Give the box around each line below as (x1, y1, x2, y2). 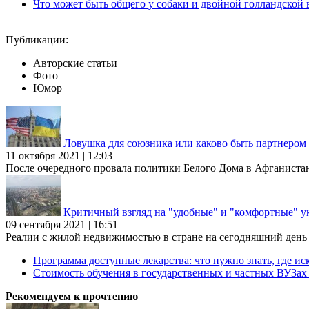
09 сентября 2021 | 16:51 (6, 218, 118, 230)
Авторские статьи (33, 57, 117, 69)
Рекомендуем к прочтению (6, 290, 138, 302)
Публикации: (6, 33, 68, 46)
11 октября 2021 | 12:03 (6, 149, 112, 161)
